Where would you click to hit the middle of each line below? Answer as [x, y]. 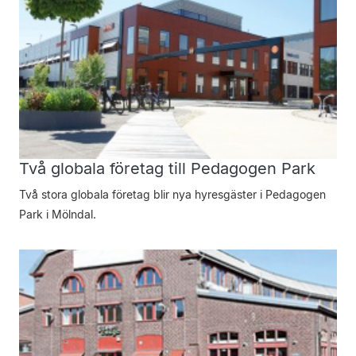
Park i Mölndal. [58, 214]
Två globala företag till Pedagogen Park [167, 168]
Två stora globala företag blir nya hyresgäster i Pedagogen [172, 194]
